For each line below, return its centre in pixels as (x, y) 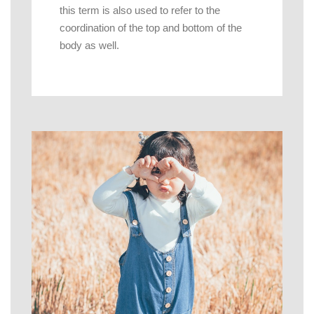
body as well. (89, 45)
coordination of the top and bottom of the (151, 27)
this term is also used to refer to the (140, 10)
